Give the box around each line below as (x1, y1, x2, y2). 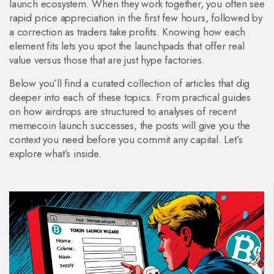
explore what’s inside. (9, 146, 102, 161)
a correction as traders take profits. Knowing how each (9, 24, 246, 39)
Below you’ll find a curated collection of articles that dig (9, 76, 250, 91)
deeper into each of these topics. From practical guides (9, 90, 251, 105)
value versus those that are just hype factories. (9, 53, 205, 67)
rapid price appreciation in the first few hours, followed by (9, 10, 262, 25)
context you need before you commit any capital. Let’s (9, 132, 243, 147)
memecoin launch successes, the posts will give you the (9, 118, 251, 133)
